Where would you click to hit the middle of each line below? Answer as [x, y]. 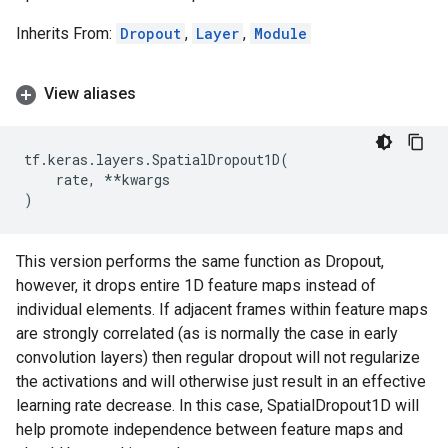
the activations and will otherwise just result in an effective [221, 381]
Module [280, 33]
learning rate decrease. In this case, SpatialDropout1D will [217, 405]
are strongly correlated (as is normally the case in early [207, 333]
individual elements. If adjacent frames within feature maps [222, 309]
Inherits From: [66, 33]
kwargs [146, 179]
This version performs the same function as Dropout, [200, 261]
